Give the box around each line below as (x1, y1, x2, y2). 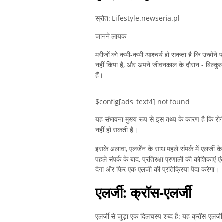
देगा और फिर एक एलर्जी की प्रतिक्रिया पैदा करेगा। (95, 165, 219, 174)
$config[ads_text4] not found (95, 96, 190, 106)
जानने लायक (95, 31, 126, 41)
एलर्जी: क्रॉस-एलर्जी (95, 183, 191, 202)
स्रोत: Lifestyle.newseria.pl (95, 13, 180, 23)
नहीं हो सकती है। (95, 125, 138, 135)
